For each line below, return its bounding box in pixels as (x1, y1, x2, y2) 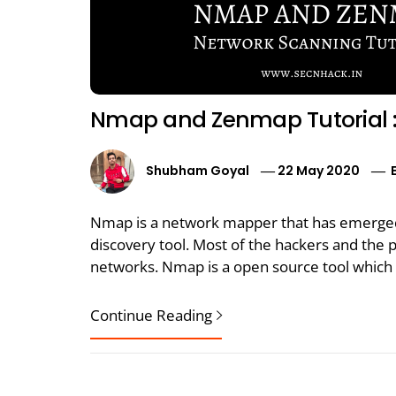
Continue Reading (90, 305, 212, 325)
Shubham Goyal (146, 161, 249, 179)
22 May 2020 (278, 161, 361, 179)
